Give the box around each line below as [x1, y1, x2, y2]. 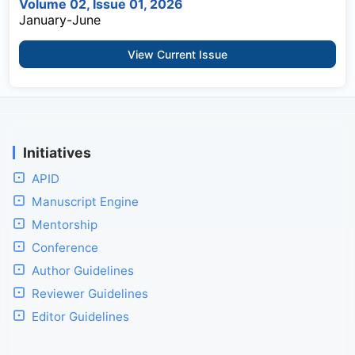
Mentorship [32, 216, 97, 232]
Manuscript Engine [32, 193, 139, 209]
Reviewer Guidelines [32, 285, 148, 301]
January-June [19, 11, 101, 28]
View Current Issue [128, 47, 227, 61]
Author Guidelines [32, 262, 134, 278]
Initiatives [23, 143, 91, 161]
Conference [32, 239, 98, 255]
